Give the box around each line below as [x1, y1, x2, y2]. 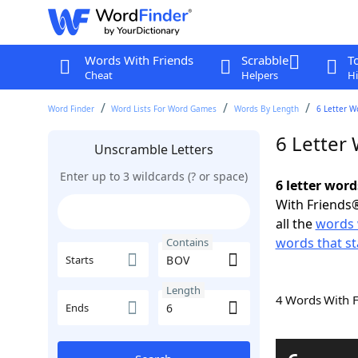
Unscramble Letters [93, 141, 213, 158]
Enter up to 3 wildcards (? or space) [59, 169, 248, 184]
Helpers [241, 68, 278, 82]
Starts [65, 253, 93, 267]
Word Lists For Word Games [111, 103, 217, 114]
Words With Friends [84, 52, 193, 68]
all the [275, 215, 316, 233]
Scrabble [241, 52, 288, 68]
